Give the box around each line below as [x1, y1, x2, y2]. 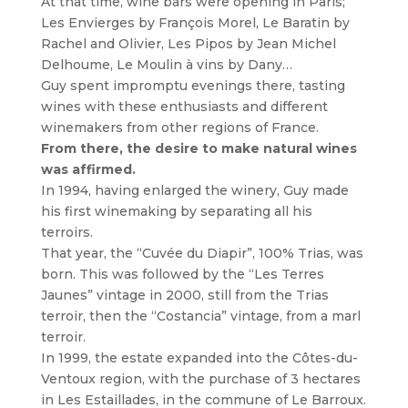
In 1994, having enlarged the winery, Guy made [40, 182, 349, 199]
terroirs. [40, 224, 93, 240]
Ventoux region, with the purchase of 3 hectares [40, 371, 361, 387]
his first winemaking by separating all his [40, 203, 312, 219]
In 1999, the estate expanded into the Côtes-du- [40, 350, 358, 366]
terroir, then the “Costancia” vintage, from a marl [40, 308, 361, 324]
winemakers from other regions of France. [40, 119, 319, 136]
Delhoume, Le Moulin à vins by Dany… [40, 56, 292, 73]
